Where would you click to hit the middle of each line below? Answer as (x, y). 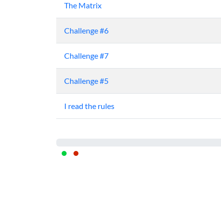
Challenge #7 (86, 56)
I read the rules (89, 106)
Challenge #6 (86, 31)
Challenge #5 (86, 81)
